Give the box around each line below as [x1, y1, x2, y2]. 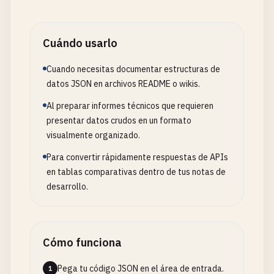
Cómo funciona [43, 235, 122, 250]
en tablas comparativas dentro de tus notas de [46, 166, 226, 177]
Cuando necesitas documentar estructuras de [46, 64, 220, 75]
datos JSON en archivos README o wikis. [46, 78, 200, 89]
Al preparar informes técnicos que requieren [46, 100, 213, 111]
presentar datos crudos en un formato [46, 115, 191, 126]
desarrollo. [46, 181, 88, 192]
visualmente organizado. [46, 130, 140, 141]
